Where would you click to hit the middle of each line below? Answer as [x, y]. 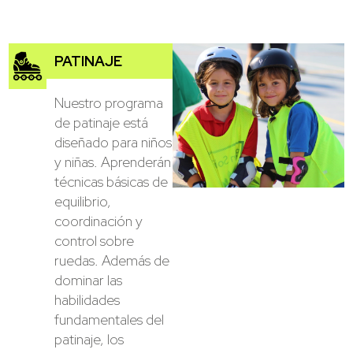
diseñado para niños [113, 143]
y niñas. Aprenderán [113, 162]
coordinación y [99, 221]
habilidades [87, 300]
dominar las [89, 281]
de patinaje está [102, 123]
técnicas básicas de [111, 182]
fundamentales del [110, 320]
